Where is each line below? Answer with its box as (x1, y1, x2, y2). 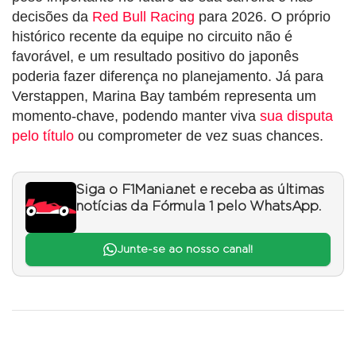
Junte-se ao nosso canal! (116, 244, 253, 256)
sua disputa (260, 107, 333, 124)
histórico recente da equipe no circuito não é (12, 28, 292, 44)
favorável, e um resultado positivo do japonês (12, 48, 299, 64)
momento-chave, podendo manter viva (12, 107, 260, 124)
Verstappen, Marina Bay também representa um (12, 87, 316, 104)
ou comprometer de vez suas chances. (74, 127, 323, 144)
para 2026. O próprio (195, 8, 331, 25)
